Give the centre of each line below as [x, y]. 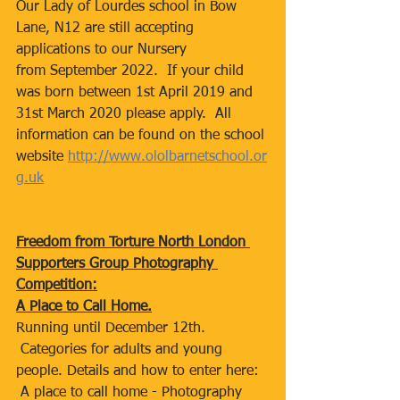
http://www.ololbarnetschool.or [167, 157]
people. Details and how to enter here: [140, 371]
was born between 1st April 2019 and [137, 93]
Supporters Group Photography [117, 264]
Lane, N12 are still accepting [107, 29]
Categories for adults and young [121, 350]
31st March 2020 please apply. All [126, 114]
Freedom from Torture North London [133, 243]
